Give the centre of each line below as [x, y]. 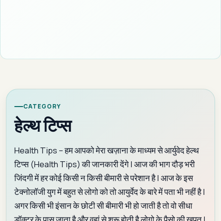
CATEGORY [42, 107]
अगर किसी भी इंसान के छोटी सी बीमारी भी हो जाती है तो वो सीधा [103, 205]
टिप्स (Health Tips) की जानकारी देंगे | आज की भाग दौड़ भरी [105, 164]
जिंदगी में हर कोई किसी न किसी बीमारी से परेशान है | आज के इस [104, 178]
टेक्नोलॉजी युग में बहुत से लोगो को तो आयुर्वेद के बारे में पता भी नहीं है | [110, 191]
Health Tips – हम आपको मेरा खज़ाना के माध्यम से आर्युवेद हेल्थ [107, 150]
